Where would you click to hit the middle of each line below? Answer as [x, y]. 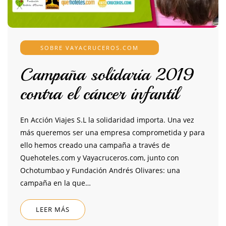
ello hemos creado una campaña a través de [95, 145]
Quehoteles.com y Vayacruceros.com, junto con [100, 158]
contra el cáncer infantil [99, 94]
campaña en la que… [55, 183]
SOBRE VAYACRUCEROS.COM [90, 48]
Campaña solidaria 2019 [107, 75]
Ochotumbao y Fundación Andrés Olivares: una [100, 171]
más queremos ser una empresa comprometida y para [112, 133]
